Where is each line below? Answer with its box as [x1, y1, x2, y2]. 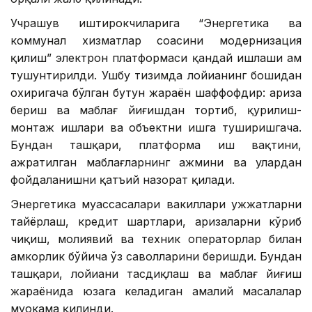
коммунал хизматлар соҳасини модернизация [10, 33, 302, 47]
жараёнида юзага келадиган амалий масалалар [10, 283, 302, 298]
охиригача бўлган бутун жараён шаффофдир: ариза [10, 85, 302, 100]
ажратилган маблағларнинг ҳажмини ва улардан [10, 155, 302, 169]
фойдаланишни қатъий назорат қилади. [10, 172, 235, 187]
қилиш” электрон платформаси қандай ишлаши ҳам [10, 50, 302, 65]
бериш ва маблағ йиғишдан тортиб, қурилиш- [10, 102, 302, 117]
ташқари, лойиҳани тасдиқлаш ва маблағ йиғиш [10, 266, 302, 281]
